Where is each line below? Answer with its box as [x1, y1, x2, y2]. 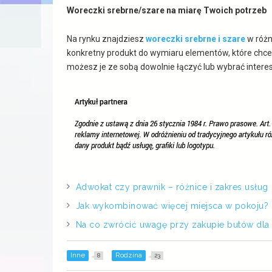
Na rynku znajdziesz [66, 33, 146, 44]
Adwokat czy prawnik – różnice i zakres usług [75, 182, 268, 192]
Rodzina [115, 250, 142, 259]
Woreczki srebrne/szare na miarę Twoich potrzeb [66, 5, 267, 15]
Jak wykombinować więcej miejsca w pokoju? [75, 200, 269, 211]
